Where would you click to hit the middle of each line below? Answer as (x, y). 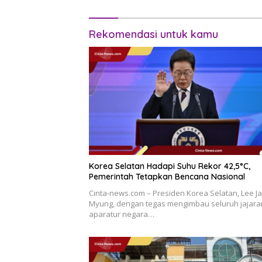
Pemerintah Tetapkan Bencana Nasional (167, 177)
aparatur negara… (122, 214)
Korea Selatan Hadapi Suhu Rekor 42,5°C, (170, 166)
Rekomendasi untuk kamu (154, 35)
